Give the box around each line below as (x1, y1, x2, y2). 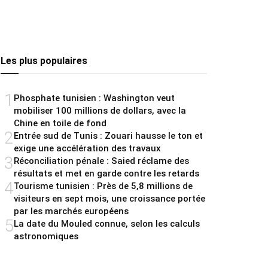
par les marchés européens (14, 206, 129, 217)
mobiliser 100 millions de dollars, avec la (14, 105, 186, 117)
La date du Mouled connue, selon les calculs (14, 218, 200, 230)
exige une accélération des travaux (14, 143, 161, 154)
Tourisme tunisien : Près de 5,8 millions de (14, 181, 193, 192)
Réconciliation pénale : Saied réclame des (14, 156, 189, 167)
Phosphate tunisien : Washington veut (14, 93, 175, 104)
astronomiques (14, 231, 78, 242)
